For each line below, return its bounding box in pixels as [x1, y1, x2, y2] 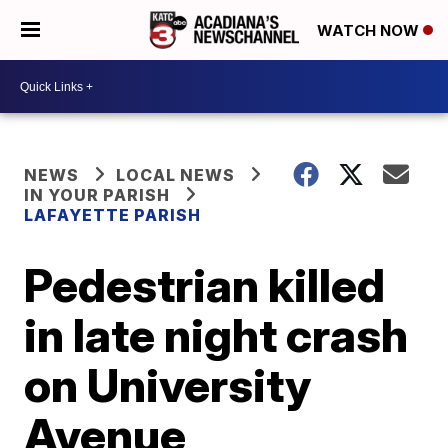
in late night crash [24, 307, 409, 363]
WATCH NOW [317, 21, 423, 41]
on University [24, 357, 312, 413]
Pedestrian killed [24, 257, 386, 313]
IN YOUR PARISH [24, 185, 171, 205]
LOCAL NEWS [116, 165, 236, 185]
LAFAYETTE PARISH [24, 205, 202, 225]
